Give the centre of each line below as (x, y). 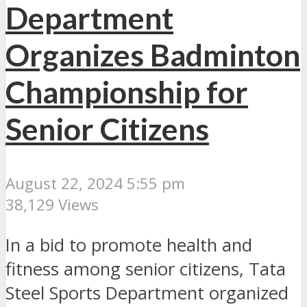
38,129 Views (52, 205)
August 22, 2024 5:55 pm (95, 184)
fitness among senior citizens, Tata (146, 269)
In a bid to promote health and (129, 245)
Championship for (127, 92)
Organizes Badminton (153, 55)
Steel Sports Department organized (147, 293)
